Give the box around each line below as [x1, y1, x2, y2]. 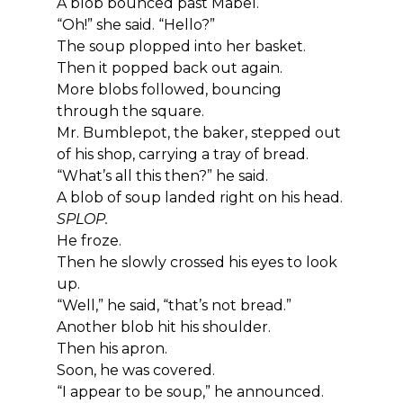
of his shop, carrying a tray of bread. [56, 145, 309, 163]
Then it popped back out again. [56, 58, 282, 76]
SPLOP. [56, 210, 108, 228]
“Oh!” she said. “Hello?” [56, 15, 215, 33]
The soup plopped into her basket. [56, 37, 306, 55]
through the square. [56, 102, 204, 120]
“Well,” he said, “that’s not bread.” [56, 296, 291, 314]
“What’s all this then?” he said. [56, 166, 268, 184]
